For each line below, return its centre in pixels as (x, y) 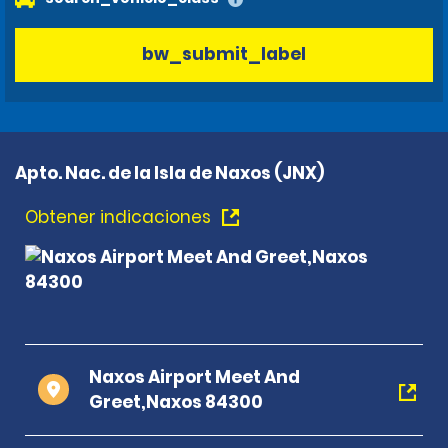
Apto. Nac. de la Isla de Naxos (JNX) (169, 172)
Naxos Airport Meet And (194, 376)
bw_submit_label (224, 54)
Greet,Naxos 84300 (176, 401)
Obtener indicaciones (120, 216)
